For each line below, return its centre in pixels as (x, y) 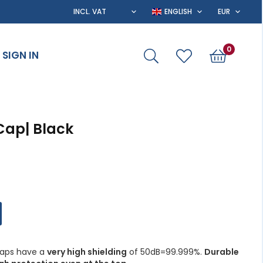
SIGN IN (20, 55)
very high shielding (87, 252)
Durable (222, 252)
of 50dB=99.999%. (166, 252)
